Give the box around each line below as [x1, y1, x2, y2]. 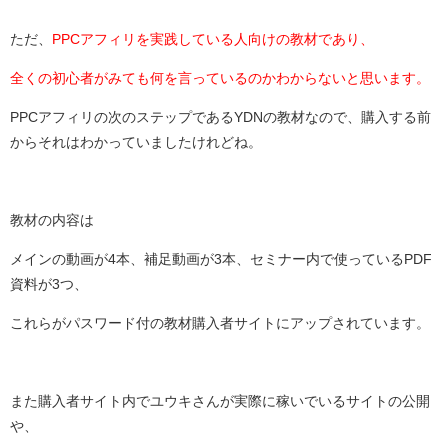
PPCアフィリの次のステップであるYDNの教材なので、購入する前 [10, 109, 431, 124]
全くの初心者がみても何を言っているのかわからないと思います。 [10, 70, 430, 85]
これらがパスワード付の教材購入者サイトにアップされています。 [10, 315, 430, 330]
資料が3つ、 [10, 276, 88, 291]
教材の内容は [10, 212, 94, 227]
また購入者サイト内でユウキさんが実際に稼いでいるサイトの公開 [10, 393, 430, 408]
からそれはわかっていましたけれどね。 [10, 134, 262, 149]
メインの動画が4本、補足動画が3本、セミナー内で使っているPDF [10, 251, 432, 266]
